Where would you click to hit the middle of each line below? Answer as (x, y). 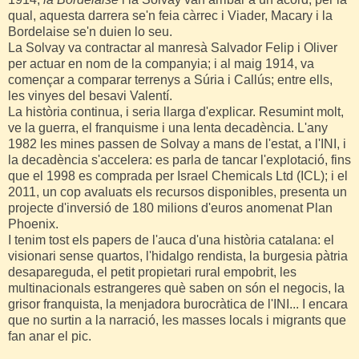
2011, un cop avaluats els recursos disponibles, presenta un (177, 192)
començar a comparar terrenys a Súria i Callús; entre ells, (170, 80)
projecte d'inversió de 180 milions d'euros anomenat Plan (170, 208)
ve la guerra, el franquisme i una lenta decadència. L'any (168, 128)
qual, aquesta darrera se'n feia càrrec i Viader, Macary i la (170, 16)
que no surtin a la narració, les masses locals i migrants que (177, 321)
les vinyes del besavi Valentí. (90, 96)
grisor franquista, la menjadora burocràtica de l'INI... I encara (178, 305)
